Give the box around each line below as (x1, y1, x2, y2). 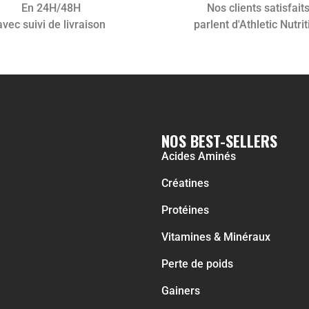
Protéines (161, 203, 209, 217)
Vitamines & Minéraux (161, 230, 270, 244)
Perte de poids (161, 257, 233, 271)
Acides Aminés (161, 150, 236, 163)
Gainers (161, 284, 200, 298)
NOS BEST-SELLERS (161, 130, 277, 152)
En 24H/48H (21, 1, 81, 15)
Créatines (161, 177, 209, 190)
